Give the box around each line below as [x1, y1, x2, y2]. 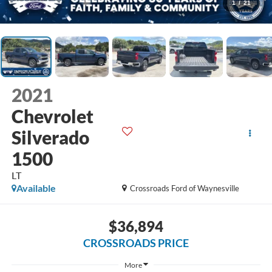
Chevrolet [11, 105, 93, 127]
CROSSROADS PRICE [83, 236, 189, 250]
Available [16, 182, 56, 194]
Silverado [11, 126, 89, 149]
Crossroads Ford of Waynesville [130, 183, 240, 194]
